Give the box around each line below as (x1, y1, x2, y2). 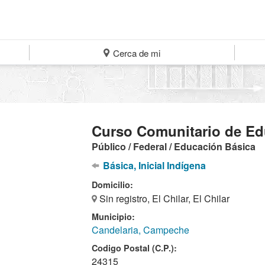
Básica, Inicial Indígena (100, 159, 206, 172)
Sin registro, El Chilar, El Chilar (97, 192, 230, 205)
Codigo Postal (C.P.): (92, 242, 177, 254)
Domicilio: (92, 179, 134, 190)
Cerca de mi (111, 47, 161, 59)
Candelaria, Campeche (92, 223, 190, 237)
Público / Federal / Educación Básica (92, 140, 256, 153)
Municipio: (92, 211, 135, 222)
